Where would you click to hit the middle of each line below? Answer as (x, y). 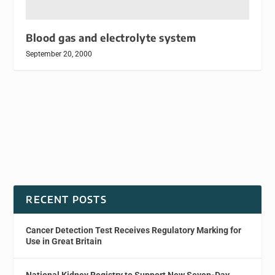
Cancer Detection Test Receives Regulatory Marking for (134, 230)
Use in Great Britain (64, 242)
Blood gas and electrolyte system (111, 38)
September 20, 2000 (59, 54)
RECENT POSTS (66, 200)
